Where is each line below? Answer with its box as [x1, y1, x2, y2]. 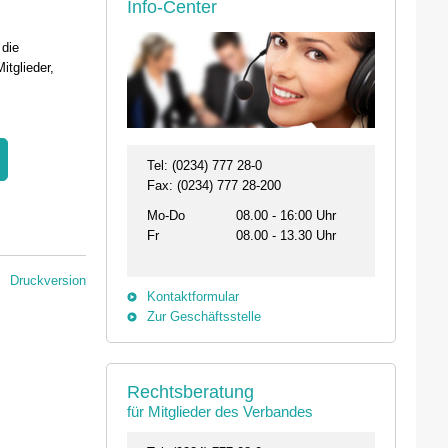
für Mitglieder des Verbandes [127, 403, 313, 421]
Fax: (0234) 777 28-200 [147, 178, 281, 194]
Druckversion [10, 272, 86, 288]
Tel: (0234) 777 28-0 [147, 158, 262, 174]
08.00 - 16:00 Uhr [236, 208, 336, 224]
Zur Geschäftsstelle [147, 309, 261, 325]
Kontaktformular [147, 289, 239, 305]
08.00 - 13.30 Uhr [236, 228, 336, 244]
